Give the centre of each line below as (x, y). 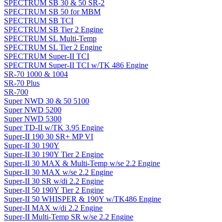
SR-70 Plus (22, 83)
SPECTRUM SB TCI (39, 21)
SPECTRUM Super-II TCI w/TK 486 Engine (76, 65)
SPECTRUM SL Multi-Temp (50, 39)
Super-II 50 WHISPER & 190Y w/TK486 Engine (83, 199)
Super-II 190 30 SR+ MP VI (49, 137)
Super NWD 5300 (33, 119)
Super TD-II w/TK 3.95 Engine (54, 128)
